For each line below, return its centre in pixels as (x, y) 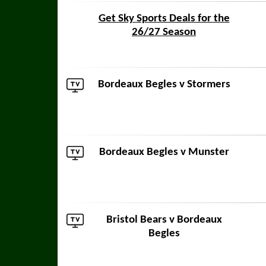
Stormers (208, 85)
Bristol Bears (136, 220)
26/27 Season (164, 32)
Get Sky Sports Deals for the (164, 19)
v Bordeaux (194, 220)
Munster (208, 152)
